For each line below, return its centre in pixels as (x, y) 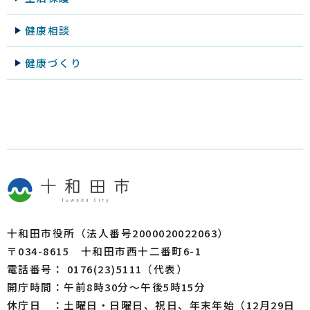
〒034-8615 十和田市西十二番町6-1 (104, 251)
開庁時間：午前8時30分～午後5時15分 (107, 287)
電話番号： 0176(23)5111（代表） (98, 269)
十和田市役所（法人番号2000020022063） (118, 233)
